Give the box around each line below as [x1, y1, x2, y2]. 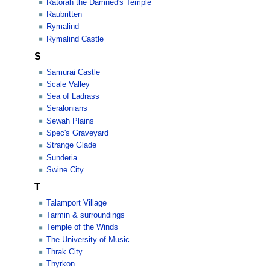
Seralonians [46, 104, 88, 113]
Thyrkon [46, 260, 75, 269]
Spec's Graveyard [46, 128, 109, 137]
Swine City [46, 165, 84, 174]
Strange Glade [46, 141, 97, 150]
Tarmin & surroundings [46, 211, 125, 220]
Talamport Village [46, 198, 107, 207]
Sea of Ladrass [46, 92, 100, 101]
